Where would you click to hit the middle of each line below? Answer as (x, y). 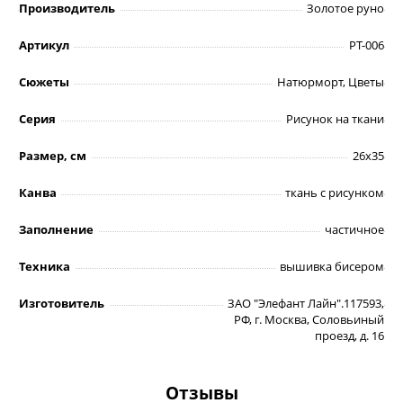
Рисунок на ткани (335, 118)
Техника (45, 266)
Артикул (44, 45)
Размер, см (53, 155)
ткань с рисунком (335, 192)
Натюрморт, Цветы (331, 81)
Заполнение (56, 229)
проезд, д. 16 (349, 335)
